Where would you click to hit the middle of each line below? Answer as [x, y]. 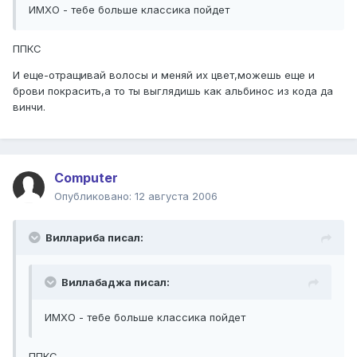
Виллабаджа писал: [116, 282]
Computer [86, 178]
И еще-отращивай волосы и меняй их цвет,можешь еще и [164, 75]
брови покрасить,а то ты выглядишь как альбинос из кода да [173, 91]
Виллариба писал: [94, 238]
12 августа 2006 [176, 196]
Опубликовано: [94, 196]
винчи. [29, 107]
